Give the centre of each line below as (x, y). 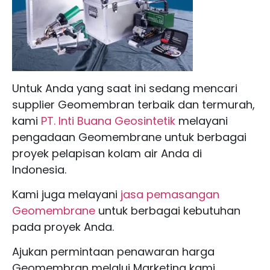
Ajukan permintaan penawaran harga (113, 252)
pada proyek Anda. (63, 227)
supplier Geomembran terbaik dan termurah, (133, 104)
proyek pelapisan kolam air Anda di (107, 153)
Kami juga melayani (66, 194)
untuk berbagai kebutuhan (168, 210)
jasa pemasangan (170, 194)
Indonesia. (39, 169)
